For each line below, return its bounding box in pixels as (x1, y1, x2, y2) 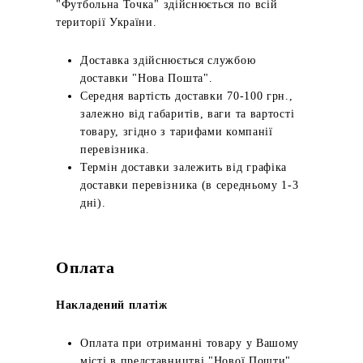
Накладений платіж (56, 299, 168, 311)
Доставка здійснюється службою (80, 54, 256, 66)
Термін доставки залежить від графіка (80, 161, 288, 173)
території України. (56, 16, 157, 28)
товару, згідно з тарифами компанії (80, 126, 273, 138)
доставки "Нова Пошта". (80, 72, 213, 84)
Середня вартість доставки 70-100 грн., (80, 90, 293, 102)
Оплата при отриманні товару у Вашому (80, 337, 300, 349)
